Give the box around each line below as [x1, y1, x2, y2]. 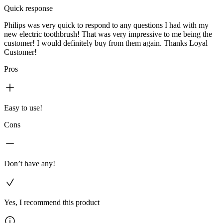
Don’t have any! [4, 159, 55, 168]
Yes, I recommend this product [4, 198, 100, 207]
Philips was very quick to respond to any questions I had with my [4, 20, 209, 29]
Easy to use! [4, 103, 42, 112]
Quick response [4, 3, 53, 12]
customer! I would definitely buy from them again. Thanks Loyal [4, 38, 208, 47]
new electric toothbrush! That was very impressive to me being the [4, 29, 212, 38]
